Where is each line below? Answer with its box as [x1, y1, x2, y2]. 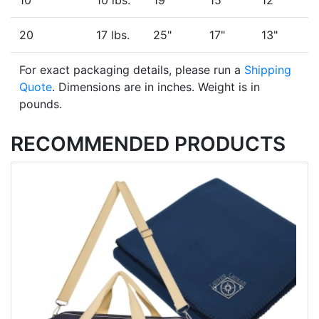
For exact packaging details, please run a [19, 63, 244, 78]
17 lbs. [96, 28, 130, 43]
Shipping [244, 63, 291, 78]
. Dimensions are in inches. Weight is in [52, 80, 260, 95]
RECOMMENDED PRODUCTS [11, 132, 286, 157]
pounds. [19, 97, 62, 112]
